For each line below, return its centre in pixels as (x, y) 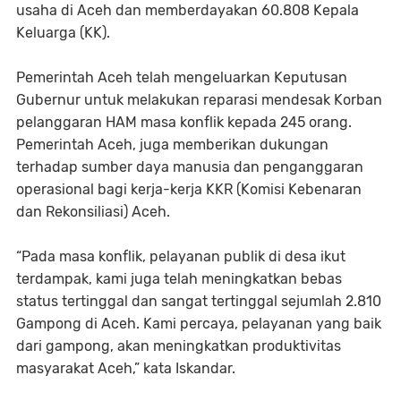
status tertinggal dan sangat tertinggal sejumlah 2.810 (199, 301)
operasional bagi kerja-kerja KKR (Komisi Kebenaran (189, 189)
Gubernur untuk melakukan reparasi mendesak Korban (199, 100)
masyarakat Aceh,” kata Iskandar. (126, 368)
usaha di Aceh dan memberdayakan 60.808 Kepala (188, 10)
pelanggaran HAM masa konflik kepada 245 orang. (184, 122)
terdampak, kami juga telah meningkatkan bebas (179, 279)
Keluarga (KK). (63, 33)
